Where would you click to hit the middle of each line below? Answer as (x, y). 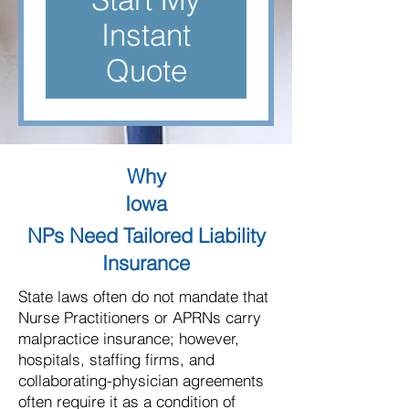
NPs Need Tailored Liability (146, 236)
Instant (146, 35)
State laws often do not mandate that (143, 296)
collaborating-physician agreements (141, 380)
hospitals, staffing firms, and (116, 359)
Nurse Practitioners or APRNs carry (140, 317)
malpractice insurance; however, (129, 338)
